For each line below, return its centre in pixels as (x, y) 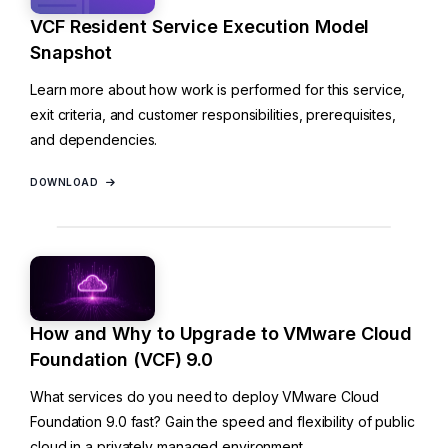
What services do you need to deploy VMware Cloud (205, 396)
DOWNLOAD (64, 181)
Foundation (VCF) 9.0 (121, 359)
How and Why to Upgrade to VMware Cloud (221, 333)
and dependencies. (94, 139)
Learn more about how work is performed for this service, (218, 89)
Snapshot (71, 52)
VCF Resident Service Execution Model (200, 26)
